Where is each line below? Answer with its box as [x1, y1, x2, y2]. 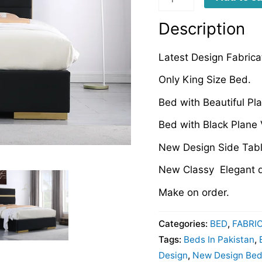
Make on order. [158, 186, 229, 198]
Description [158, 19, 245, 39]
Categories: [158, 218, 210, 230]
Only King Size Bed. [158, 74, 251, 86]
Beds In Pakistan [183, 234, 254, 246]
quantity [157, 6, 196, 19]
